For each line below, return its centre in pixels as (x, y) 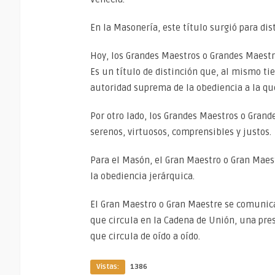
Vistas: (108, 267)
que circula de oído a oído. (145, 236)
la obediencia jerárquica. (142, 176)
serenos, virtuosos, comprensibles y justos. (181, 132)
